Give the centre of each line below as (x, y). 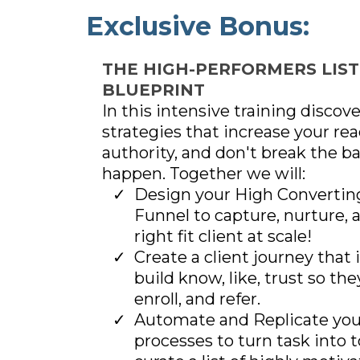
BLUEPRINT (153, 90)
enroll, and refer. (197, 299)
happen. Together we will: (204, 174)
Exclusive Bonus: (198, 26)
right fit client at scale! (223, 236)
